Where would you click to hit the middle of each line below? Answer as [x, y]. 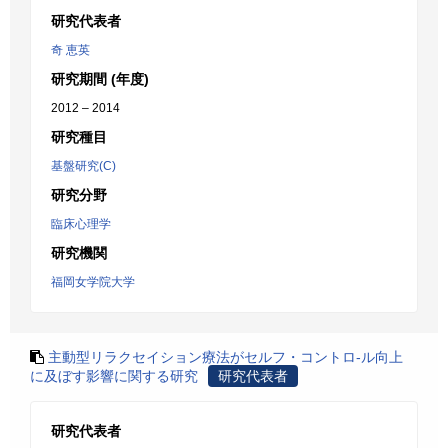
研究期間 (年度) [100, 79]
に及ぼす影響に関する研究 [114, 376]
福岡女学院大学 [93, 282]
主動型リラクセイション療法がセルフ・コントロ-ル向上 [225, 357]
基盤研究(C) [83, 166]
